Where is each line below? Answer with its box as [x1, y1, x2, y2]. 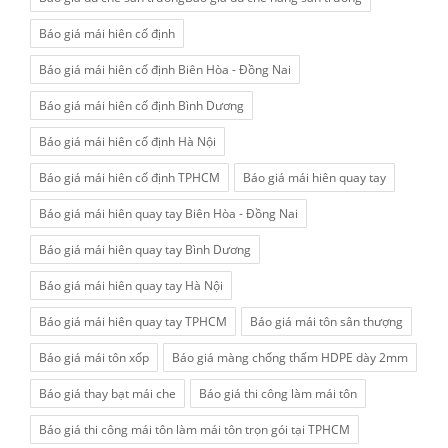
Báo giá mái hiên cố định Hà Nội [39, 133, 216, 150]
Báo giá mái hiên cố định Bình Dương [39, 97, 244, 114]
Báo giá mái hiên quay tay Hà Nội [39, 277, 223, 294]
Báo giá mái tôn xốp [39, 349, 149, 366]
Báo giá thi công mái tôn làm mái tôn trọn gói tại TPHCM [39, 421, 350, 438]
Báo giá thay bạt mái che [39, 385, 176, 402]
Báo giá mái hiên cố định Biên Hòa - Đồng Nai [39, 61, 291, 78]
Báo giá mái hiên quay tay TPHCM [39, 313, 227, 330]
